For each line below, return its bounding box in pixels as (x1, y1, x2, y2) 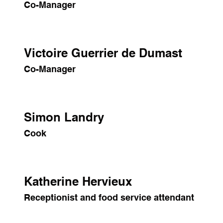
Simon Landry (24, 110, 104, 124)
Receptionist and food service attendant (24, 192, 194, 203)
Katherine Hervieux (24, 174, 132, 188)
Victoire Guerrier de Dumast (24, 46, 182, 60)
